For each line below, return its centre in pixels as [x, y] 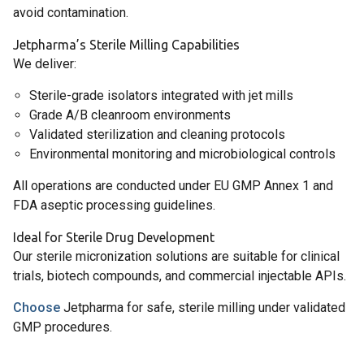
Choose [37, 308]
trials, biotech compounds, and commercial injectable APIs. [180, 276]
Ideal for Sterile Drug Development [114, 237]
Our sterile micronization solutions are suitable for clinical [176, 256]
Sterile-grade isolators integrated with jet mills [161, 95]
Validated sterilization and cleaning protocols [157, 134]
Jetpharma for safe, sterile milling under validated [203, 308]
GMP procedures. [63, 327]
